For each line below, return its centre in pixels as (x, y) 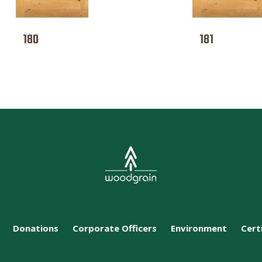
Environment (199, 228)
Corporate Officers (114, 228)
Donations (35, 228)
